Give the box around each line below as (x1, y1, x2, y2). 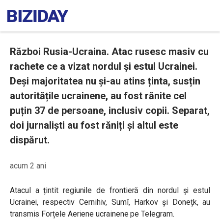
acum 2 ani (10, 161, 46, 170)
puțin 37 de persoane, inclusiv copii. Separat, (10, 105, 210, 116)
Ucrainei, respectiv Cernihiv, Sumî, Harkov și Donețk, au (10, 197, 210, 207)
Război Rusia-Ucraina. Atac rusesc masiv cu (10, 46, 209, 57)
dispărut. (10, 134, 50, 146)
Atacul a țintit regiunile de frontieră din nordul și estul (10, 186, 210, 195)
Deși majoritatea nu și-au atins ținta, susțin (10, 75, 200, 87)
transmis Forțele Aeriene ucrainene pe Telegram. (10, 209, 174, 219)
